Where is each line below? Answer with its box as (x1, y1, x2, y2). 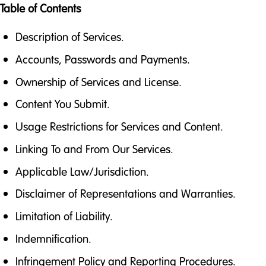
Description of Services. (15, 28, 124, 45)
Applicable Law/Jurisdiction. (15, 163, 149, 179)
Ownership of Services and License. (15, 74, 182, 90)
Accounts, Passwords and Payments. (15, 51, 190, 67)
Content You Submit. (15, 96, 110, 112)
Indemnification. (15, 231, 91, 247)
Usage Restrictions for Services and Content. (15, 119, 223, 135)
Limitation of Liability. (15, 208, 113, 224)
